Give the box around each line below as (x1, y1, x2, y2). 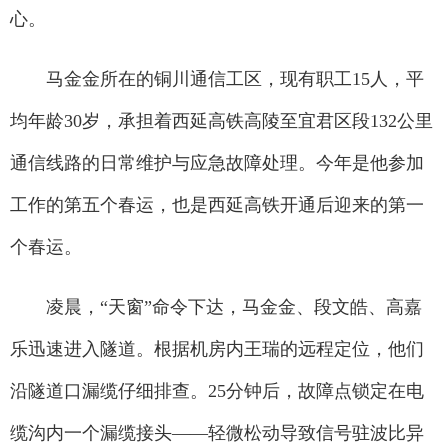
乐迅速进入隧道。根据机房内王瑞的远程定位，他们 (10, 339, 424, 360)
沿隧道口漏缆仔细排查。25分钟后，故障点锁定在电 (10, 381, 424, 402)
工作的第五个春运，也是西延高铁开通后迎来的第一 (10, 195, 424, 216)
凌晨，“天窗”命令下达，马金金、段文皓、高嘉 (10, 297, 422, 318)
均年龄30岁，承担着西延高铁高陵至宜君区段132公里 (10, 111, 433, 132)
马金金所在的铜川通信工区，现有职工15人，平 (10, 69, 424, 90)
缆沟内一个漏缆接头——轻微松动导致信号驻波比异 (10, 423, 424, 444)
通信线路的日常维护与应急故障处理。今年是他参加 (10, 153, 424, 174)
